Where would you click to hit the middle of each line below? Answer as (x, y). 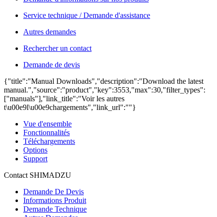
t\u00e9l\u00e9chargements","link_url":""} (70, 107)
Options (35, 150)
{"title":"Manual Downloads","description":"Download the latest (104, 81)
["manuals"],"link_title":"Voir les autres (64, 99)
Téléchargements (49, 141)
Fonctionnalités (46, 132)
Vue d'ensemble (47, 124)
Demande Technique (55, 209)
